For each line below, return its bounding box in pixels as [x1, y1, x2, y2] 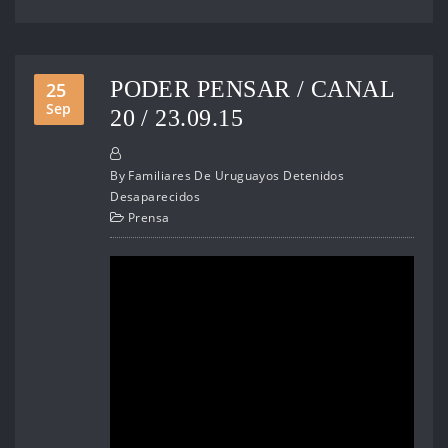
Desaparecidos [110, 187, 200, 205]
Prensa [127, 208, 170, 226]
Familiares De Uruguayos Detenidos [128, 166, 345, 184]
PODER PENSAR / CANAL [110, 75, 395, 103]
